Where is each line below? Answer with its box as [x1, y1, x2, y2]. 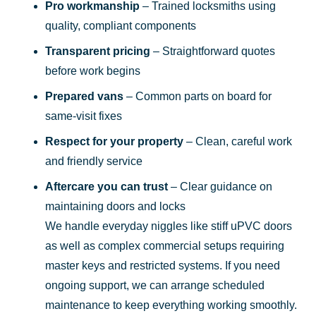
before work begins [45, 64, 140, 77]
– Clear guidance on [168, 180, 272, 193]
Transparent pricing [45, 44, 150, 57]
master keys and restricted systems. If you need [45, 259, 280, 272]
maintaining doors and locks [45, 200, 186, 212]
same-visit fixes [45, 109, 122, 122]
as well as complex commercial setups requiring [45, 239, 284, 252]
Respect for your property [45, 135, 183, 147]
